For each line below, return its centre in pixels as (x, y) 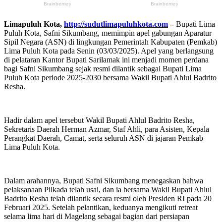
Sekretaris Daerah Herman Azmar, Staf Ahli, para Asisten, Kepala (107, 129)
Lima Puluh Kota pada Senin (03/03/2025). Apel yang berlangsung (109, 51)
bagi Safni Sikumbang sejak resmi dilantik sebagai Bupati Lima (103, 68)
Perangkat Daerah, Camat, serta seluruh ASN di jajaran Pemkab (104, 138)
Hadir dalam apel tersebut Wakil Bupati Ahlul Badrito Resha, (99, 120)
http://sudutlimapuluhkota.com (116, 24)
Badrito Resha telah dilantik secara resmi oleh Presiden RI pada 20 (108, 198)
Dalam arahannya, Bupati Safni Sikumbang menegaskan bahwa (104, 180)
